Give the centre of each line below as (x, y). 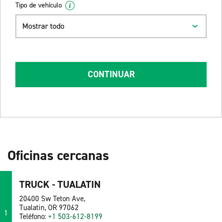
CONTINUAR (111, 75)
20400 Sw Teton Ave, (52, 199)
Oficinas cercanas (58, 156)
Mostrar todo (43, 26)
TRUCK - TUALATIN (60, 185)
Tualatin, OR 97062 (49, 208)
